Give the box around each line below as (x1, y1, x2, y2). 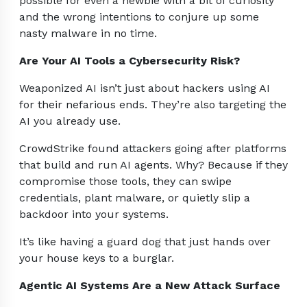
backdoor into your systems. (19, 208, 169, 221)
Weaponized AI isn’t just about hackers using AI (19, 82, 270, 95)
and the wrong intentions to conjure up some (19, 10, 259, 24)
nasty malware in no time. (19, 27, 157, 40)
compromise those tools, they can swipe (19, 175, 232, 188)
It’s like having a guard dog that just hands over (19, 235, 271, 249)
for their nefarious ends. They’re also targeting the (19, 98, 286, 112)
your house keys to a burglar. (19, 251, 174, 265)
